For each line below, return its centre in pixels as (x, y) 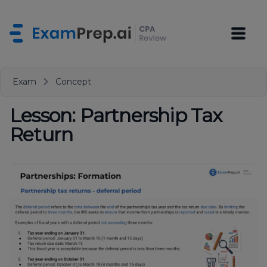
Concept (73, 82)
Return (41, 134)
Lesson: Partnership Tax (116, 115)
